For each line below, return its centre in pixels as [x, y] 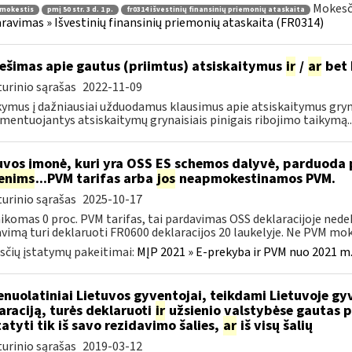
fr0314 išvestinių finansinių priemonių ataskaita [215, 9]
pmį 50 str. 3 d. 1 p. [80, 9]
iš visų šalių [275, 326]
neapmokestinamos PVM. [255, 179]
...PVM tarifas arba [95, 179]
